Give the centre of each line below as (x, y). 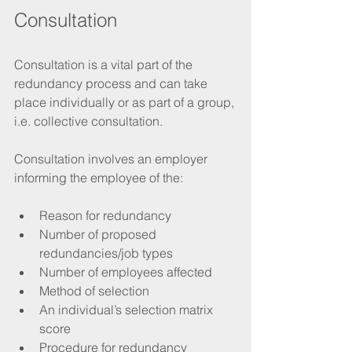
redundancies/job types (106, 253)
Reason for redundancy (105, 215)
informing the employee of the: (99, 177)
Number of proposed (99, 234)
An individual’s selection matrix (128, 309)
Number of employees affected (126, 271)
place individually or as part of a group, (126, 102)
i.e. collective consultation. (88, 121)
